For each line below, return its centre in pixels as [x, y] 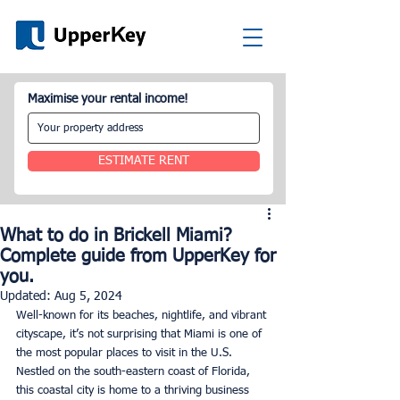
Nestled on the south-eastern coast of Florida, [135, 372]
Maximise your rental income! [108, 99]
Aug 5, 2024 [88, 296]
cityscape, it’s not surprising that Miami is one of [141, 334]
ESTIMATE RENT [144, 161]
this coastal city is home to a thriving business [134, 391]
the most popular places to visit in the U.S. [126, 353]
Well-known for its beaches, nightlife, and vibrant [143, 316]
